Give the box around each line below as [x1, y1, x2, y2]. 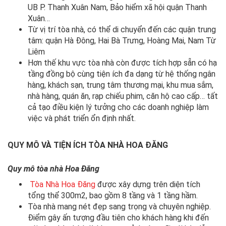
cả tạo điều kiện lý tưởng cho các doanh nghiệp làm [28, 102, 209, 112]
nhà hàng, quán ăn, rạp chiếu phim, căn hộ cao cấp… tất [28, 91, 218, 101]
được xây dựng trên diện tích [95, 179, 200, 189]
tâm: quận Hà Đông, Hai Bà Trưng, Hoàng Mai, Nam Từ [28, 35, 216, 45]
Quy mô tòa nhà [8, 163, 65, 174]
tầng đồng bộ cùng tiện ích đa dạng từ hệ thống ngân [28, 69, 215, 79]
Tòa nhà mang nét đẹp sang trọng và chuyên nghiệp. [28, 201, 211, 211]
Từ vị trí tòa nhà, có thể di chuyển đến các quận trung [28, 24, 216, 34]
